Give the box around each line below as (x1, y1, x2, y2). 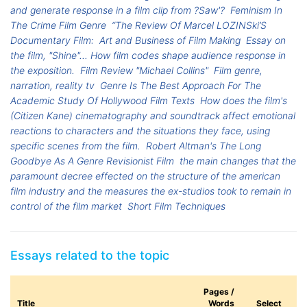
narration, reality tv (10, 79, 95, 92)
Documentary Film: (10, 34, 94, 47)
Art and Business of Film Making (99, 34, 241, 47)
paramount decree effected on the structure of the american (10, 170, 280, 182)
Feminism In (230, 4, 283, 16)
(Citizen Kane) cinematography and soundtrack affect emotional (10, 110, 295, 122)
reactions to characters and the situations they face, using (10, 125, 270, 137)
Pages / (204, 286, 234, 297)
